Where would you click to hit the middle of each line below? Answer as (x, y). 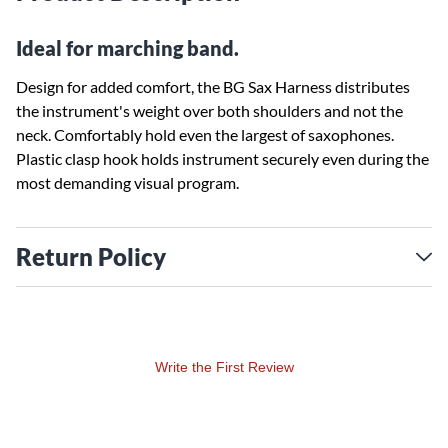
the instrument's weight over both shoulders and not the (209, 110)
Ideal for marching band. (127, 48)
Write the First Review (224, 367)
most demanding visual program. (127, 182)
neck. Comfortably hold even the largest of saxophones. (205, 134)
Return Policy (91, 256)
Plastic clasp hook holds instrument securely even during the (222, 158)
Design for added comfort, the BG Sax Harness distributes (213, 86)
